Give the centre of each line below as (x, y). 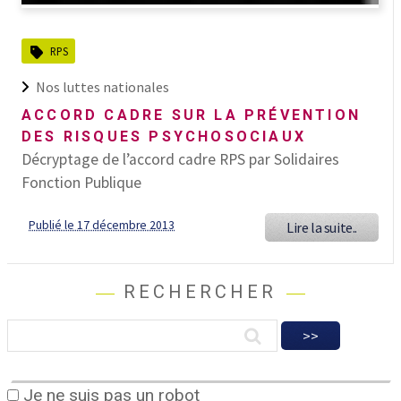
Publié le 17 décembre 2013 (102, 226)
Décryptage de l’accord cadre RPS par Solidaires (180, 160)
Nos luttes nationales (102, 87)
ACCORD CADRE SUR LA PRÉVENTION (192, 115)
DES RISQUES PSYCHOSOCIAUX (164, 137)
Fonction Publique (81, 183)
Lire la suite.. (322, 228)
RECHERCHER (200, 292)
